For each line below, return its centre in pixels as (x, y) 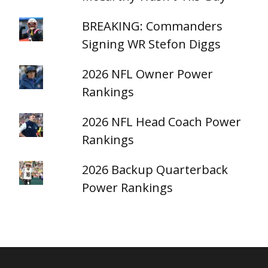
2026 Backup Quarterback (155, 170)
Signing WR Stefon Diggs (152, 44)
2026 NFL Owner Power (148, 74)
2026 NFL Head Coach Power (162, 122)
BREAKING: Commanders (153, 26)
